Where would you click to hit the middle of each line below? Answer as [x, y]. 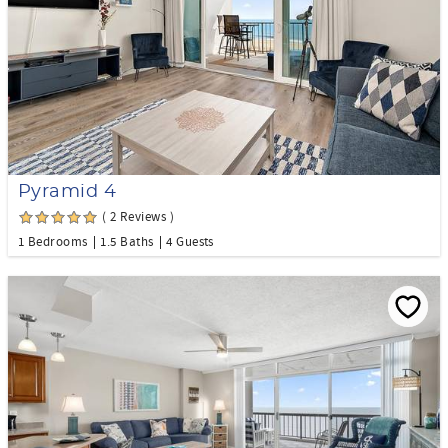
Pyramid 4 [67, 191]
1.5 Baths [127, 241]
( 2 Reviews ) [138, 216]
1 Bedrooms [53, 241]
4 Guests [190, 241]
